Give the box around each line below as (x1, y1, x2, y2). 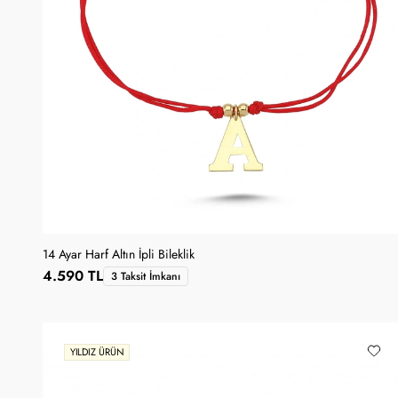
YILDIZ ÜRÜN (69, 346, 124, 360)
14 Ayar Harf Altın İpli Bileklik (43, 245, 195, 263)
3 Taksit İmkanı (111, 268, 180, 283)
